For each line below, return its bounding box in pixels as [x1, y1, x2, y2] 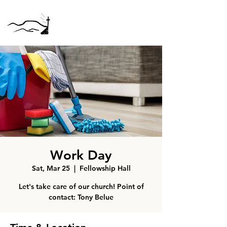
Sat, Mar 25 [31, 164, 70, 173]
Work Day [50, 147, 112, 163]
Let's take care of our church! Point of [18, 182, 144, 191]
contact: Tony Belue [49, 193, 113, 202]
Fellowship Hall [79, 164, 131, 173]
